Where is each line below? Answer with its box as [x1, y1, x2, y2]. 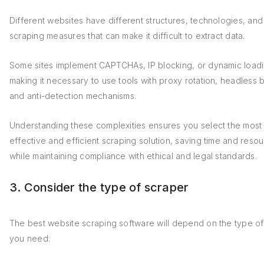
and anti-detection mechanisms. [9, 91, 139, 101]
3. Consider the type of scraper [9, 180, 189, 194]
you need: [9, 233, 51, 243]
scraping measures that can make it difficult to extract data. [9, 31, 247, 41]
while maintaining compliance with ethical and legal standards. [9, 151, 257, 161]
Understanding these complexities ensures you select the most [9, 120, 262, 130]
